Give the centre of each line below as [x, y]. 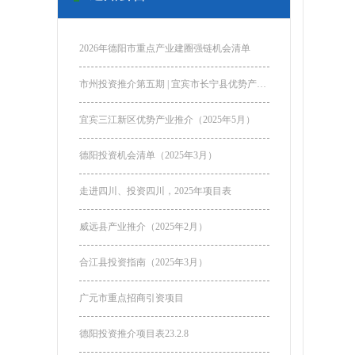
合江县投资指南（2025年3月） [143, 262]
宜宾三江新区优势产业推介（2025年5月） [167, 120]
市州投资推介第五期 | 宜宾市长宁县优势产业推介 [261, 84]
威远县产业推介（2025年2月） [143, 227]
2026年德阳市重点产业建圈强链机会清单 [164, 48]
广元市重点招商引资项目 [131, 298]
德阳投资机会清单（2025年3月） [148, 155]
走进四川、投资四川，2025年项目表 [155, 191]
